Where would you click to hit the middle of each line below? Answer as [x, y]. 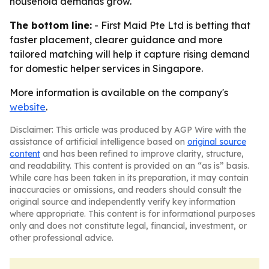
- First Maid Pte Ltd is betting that [171, 25]
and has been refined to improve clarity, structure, [142, 154]
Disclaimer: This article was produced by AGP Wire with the [128, 130]
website [28, 107]
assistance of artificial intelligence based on [98, 142]
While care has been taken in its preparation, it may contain [129, 178]
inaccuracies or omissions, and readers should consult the [125, 190]
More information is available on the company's [119, 92]
